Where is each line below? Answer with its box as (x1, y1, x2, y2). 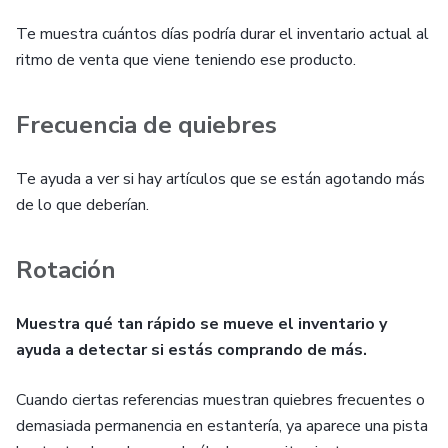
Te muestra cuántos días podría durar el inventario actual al (16, 23, 429, 45)
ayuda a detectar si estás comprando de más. (16, 339, 367, 361)
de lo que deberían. (16, 194, 149, 216)
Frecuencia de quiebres (16, 109, 277, 141)
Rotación (16, 254, 116, 286)
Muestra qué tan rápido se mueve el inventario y (16, 313, 387, 335)
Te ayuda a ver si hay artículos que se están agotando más (16, 168, 425, 190)
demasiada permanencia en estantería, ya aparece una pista (16, 415, 428, 437)
